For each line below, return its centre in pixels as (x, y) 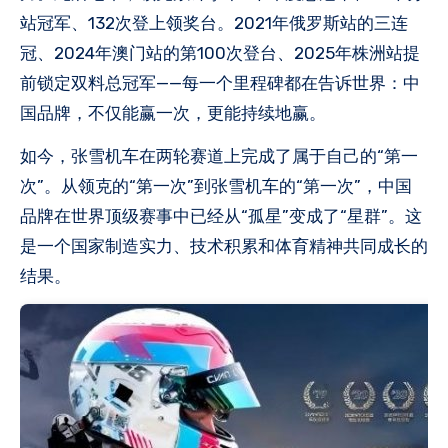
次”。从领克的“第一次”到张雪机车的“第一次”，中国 (216, 185)
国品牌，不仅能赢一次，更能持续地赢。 (173, 112)
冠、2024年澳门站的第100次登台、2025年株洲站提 (220, 52)
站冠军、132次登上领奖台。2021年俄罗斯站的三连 (214, 22)
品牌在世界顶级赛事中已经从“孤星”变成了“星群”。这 (221, 215)
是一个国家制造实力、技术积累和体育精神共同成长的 (224, 245)
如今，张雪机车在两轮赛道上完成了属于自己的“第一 (219, 155)
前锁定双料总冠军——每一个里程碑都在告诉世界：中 (220, 82)
